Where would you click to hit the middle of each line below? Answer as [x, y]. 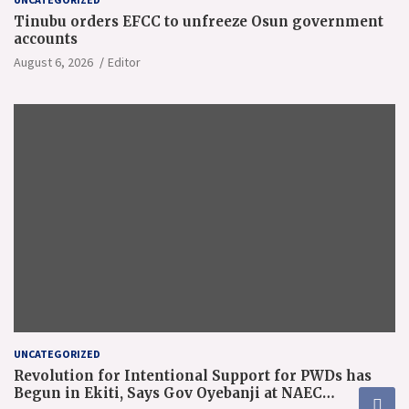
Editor [124, 62]
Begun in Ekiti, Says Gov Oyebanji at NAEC [168, 393]
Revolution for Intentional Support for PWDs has [193, 376]
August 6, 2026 [53, 62]
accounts [46, 38]
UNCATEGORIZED [57, 354]
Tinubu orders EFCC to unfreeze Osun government [199, 21]
